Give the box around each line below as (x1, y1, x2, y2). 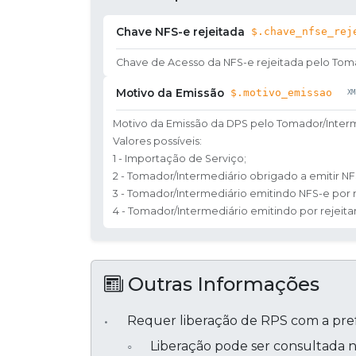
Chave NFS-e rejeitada (116, 25, 245, 38)
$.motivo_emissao (230, 86, 332, 99)
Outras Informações (123, 272, 319, 296)
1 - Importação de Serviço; (113, 152, 246, 164)
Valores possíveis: (113, 134, 202, 147)
